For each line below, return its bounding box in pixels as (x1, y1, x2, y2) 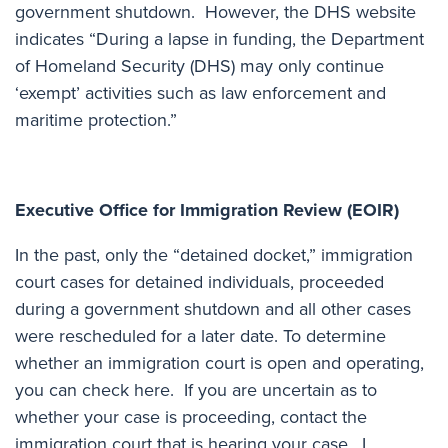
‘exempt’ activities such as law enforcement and (15, 79, 386, 106)
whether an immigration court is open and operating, (15, 349, 424, 376)
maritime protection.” (15, 106, 177, 133)
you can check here (15, 376, 170, 403)
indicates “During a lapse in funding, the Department (15, 25, 424, 52)
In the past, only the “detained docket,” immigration (15, 241, 413, 268)
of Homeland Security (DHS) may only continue (15, 52, 384, 79)
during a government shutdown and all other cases (15, 295, 411, 322)
